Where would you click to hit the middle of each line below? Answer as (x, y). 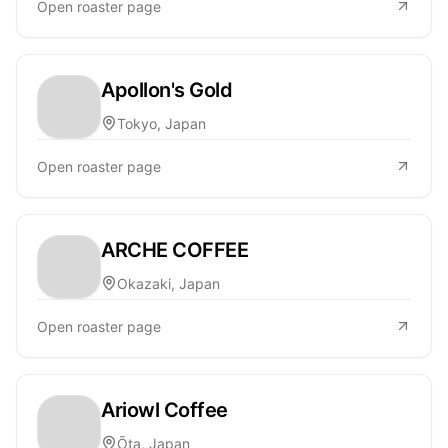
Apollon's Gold (166, 89)
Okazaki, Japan (168, 283)
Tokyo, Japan (161, 123)
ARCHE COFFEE (174, 249)
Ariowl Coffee (164, 409)
